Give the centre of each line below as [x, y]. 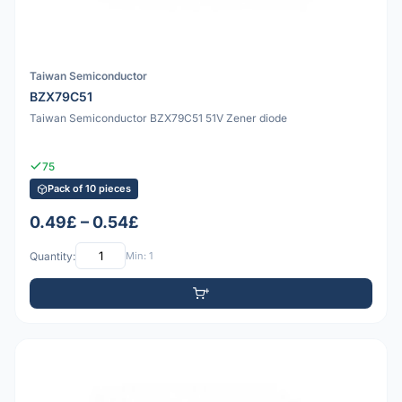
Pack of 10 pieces [89, 189]
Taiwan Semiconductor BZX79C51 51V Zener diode [158, 118]
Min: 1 [139, 255]
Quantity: [52, 256]
